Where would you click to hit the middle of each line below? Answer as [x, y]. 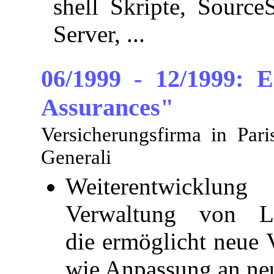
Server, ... [99, 34]
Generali [76, 157]
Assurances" [107, 108]
